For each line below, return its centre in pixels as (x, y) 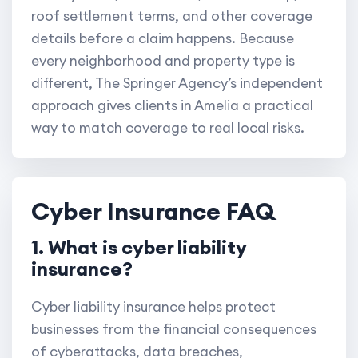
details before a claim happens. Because (163, 39)
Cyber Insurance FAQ (153, 211)
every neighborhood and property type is (163, 61)
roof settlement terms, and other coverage (172, 16)
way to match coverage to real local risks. (168, 128)
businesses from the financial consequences (174, 330)
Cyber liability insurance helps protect (153, 307)
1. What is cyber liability (139, 247)
